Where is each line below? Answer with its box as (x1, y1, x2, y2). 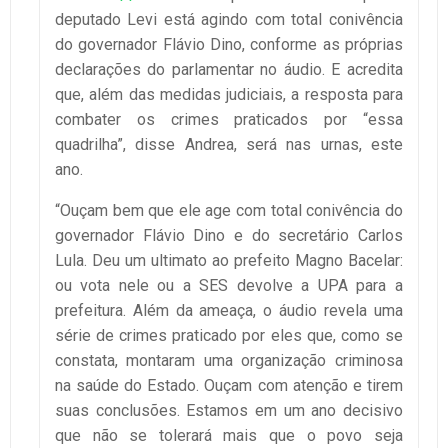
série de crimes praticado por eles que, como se (55, 325, 403, 345)
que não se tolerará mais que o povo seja (55, 425, 403, 445)
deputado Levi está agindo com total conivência (55, 9, 403, 29)
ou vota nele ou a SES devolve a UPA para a (55, 275, 403, 295)
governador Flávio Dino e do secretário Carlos (55, 225, 403, 245)
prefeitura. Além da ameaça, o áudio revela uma (55, 300, 403, 320)
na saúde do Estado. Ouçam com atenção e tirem (55, 375, 403, 395)
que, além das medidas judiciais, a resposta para (55, 84, 403, 104)
